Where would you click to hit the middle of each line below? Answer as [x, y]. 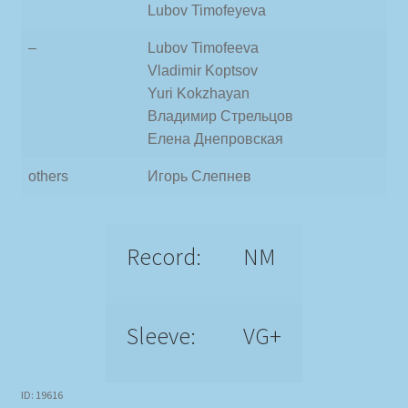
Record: [163, 256]
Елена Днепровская [215, 138]
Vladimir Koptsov [203, 70]
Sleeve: [161, 336]
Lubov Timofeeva [203, 47]
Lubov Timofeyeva [207, 10]
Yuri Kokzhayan [199, 93]
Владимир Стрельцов [220, 116]
